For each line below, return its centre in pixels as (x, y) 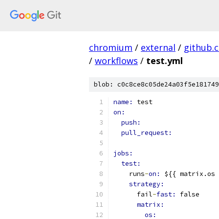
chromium (111, 47)
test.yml (164, 61)
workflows (116, 61)
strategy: (147, 184)
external (158, 47)
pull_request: (147, 133)
